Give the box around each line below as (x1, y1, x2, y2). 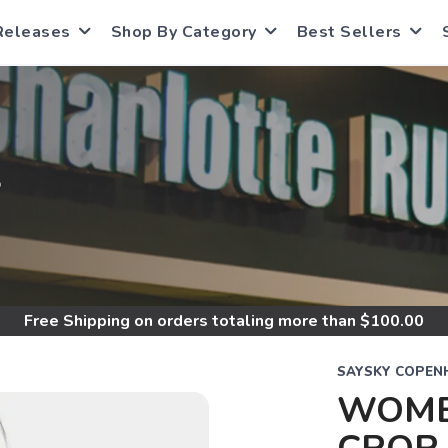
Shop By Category (110, 21, 257, 43)
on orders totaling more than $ (130, 310, 370, 332)
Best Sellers (296, 21, 402, 43)
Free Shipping (24, 310, 130, 332)
